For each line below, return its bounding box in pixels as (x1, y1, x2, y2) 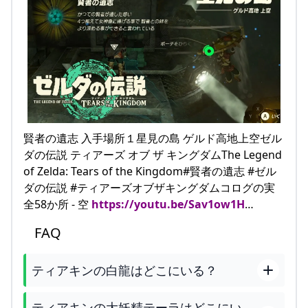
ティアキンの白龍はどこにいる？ (32, 262, 217, 279)
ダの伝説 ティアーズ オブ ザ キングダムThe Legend (23, 147, 282, 163)
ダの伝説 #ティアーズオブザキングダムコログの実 (23, 180, 275, 196)
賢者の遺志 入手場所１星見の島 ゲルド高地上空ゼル (23, 131, 282, 146)
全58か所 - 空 (23, 197, 91, 212)
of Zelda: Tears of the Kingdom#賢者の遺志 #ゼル (23, 164, 276, 179)
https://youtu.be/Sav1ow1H (91, 197, 245, 212)
